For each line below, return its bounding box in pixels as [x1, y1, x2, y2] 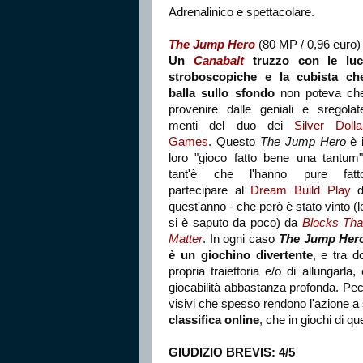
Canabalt [193, 53, 244, 67]
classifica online [169, 313, 259, 327]
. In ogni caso [203, 232, 279, 246]
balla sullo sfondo [169, 86, 275, 100]
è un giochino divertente [169, 248, 313, 262]
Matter [169, 232, 203, 246]
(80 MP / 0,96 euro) [255, 37, 361, 51]
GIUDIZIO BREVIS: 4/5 [169, 345, 295, 359]
